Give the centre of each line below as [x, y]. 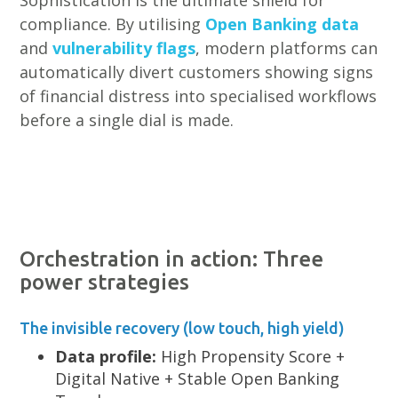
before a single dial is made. [127, 120]
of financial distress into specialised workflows [199, 96]
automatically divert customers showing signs [197, 72]
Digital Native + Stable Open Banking [198, 378]
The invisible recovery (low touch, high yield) [183, 328]
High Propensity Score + [251, 356]
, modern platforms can [287, 48]
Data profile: [106, 356]
